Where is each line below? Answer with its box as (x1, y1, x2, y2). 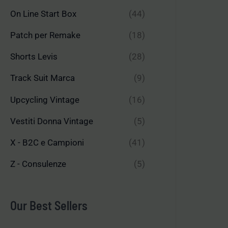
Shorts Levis (10, 51, 58, 62)
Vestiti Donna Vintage (10, 116, 93, 126)
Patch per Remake (10, 30, 80, 40)
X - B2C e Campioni (10, 137, 84, 148)
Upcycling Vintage (10, 94, 79, 105)
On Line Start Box (10, 8, 76, 19)
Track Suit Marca (10, 73, 75, 83)
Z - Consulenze (10, 159, 66, 169)
